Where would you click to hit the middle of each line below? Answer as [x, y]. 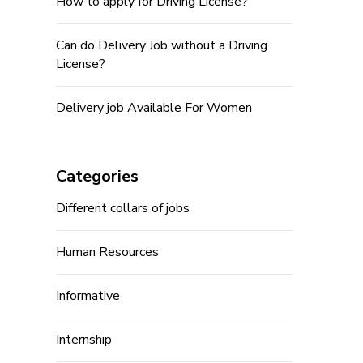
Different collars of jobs [122, 208]
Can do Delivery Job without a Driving [161, 45]
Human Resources [107, 252]
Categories [97, 176]
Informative [88, 296]
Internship [83, 340]
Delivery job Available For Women [154, 108]
